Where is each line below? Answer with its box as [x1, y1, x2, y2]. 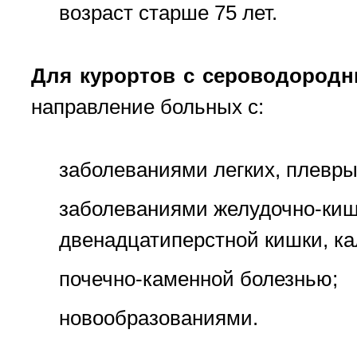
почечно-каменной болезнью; [59, 267, 338, 291]
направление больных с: [31, 95, 264, 119]
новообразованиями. [59, 306, 258, 330]
